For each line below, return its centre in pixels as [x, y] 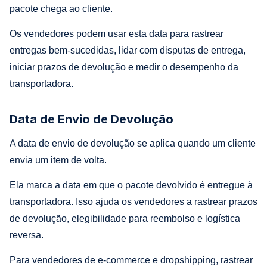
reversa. [27, 235]
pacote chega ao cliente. [61, 8]
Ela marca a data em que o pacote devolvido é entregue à [131, 185]
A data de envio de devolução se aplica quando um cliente [133, 143]
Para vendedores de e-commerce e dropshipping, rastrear [131, 260]
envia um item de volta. [58, 160]
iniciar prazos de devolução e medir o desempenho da [124, 67]
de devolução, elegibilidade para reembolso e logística [125, 218]
